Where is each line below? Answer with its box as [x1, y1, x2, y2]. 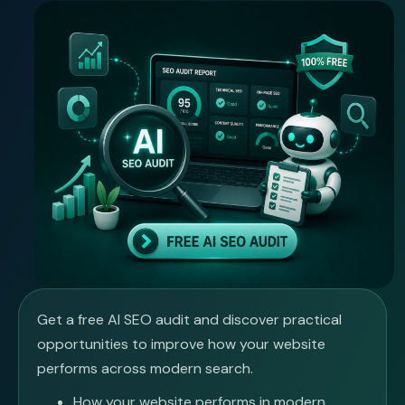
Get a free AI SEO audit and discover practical [37, 310, 342, 330]
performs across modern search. [37, 359, 253, 379]
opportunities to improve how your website [37, 334, 325, 354]
